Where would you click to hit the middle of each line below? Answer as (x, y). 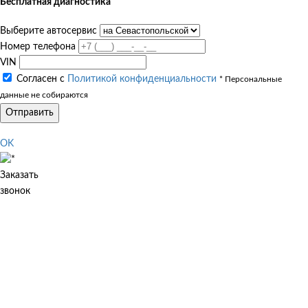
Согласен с (42, 79)
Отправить (30, 112)
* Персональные (251, 79)
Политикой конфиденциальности (142, 79)
